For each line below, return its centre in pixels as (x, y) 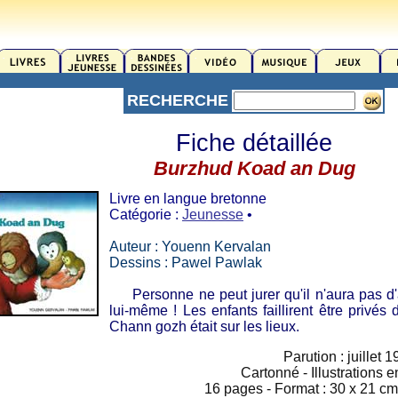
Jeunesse (213, 215)
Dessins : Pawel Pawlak (186, 263)
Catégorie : (146, 215)
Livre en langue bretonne (188, 199)
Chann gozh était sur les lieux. (204, 326)
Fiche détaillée (254, 143)
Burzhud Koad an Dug (254, 168)
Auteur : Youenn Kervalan (190, 247)
